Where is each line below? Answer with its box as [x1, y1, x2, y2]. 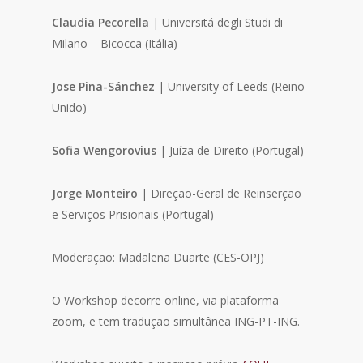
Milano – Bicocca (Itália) [52, 36, 178, 51]
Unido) [52, 100, 88, 115]
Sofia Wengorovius [52, 143, 157, 158]
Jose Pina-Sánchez [52, 79, 156, 94]
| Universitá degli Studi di [149, 15, 284, 30]
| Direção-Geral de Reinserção [138, 186, 302, 201]
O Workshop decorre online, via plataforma [52, 293, 280, 308]
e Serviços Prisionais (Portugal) [52, 207, 215, 222]
